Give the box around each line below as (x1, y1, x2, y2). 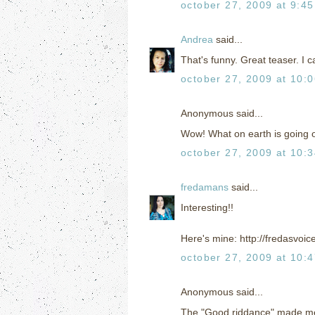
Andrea (181, 33, 213, 45)
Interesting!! (181, 201, 233, 213)
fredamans (181, 181, 229, 193)
